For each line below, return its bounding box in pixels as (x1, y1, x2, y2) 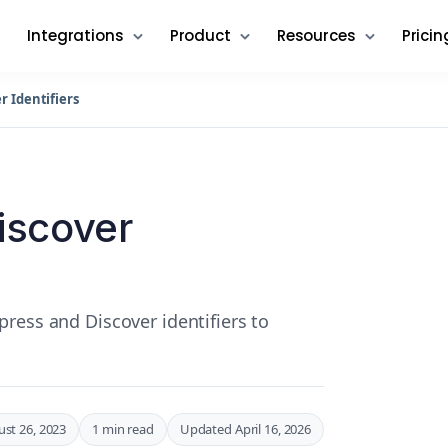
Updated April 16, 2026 (179, 419, 311, 438)
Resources (276, 25, 356, 46)
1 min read (92, 419, 154, 438)
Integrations (27, 25, 124, 46)
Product (169, 25, 231, 46)
